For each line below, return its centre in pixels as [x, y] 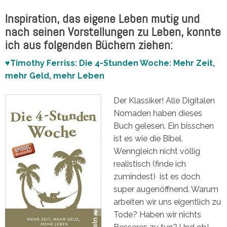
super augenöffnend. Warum [166, 189]
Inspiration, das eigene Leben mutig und [102, 18]
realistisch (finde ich [150, 164]
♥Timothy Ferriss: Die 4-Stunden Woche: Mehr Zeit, [110, 63]
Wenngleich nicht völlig [157, 151]
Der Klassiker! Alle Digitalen [164, 100]
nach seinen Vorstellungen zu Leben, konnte [113, 31]
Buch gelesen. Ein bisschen [164, 126]
